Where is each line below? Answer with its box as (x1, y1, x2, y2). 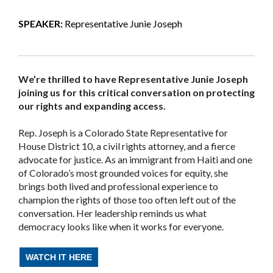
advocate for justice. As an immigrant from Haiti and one (18, 153, 252, 165)
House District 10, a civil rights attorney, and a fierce (18, 140, 235, 152)
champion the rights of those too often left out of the (18, 193, 236, 205)
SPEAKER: (18, 17, 65, 29)
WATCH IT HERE (26, 252, 92, 262)
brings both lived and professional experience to (18, 180, 218, 192)
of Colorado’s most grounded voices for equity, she (18, 166, 228, 179)
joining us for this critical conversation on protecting (18, 86, 255, 98)
